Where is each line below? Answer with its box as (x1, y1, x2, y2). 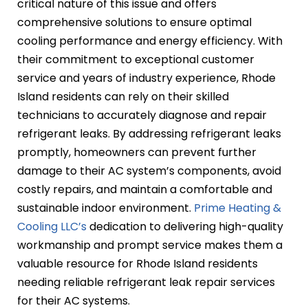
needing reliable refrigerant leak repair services (17, 274, 275, 290)
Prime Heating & (194, 199, 281, 216)
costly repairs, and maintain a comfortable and (17, 181, 272, 197)
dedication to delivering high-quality (87, 218, 283, 234)
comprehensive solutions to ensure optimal (17, 14, 252, 30)
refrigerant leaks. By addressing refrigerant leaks (17, 125, 281, 142)
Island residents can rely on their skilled (17, 88, 229, 104)
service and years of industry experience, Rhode (17, 69, 276, 86)
